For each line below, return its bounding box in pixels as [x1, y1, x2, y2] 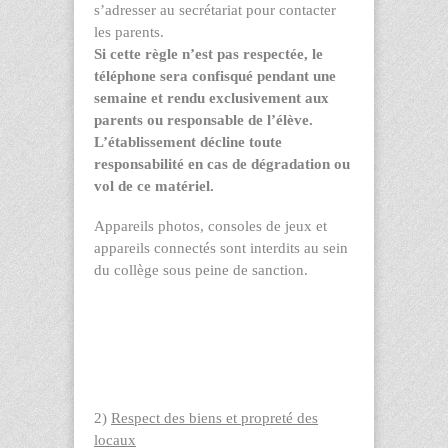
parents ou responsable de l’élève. [94, 111, 313, 128]
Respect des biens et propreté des [111, 409, 318, 426]
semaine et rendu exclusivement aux [94, 89, 329, 106]
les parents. [94, 23, 164, 40]
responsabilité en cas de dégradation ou [94, 155, 350, 172]
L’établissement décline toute [94, 133, 282, 150]
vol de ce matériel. [94, 177, 214, 194]
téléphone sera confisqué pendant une [94, 67, 336, 84]
